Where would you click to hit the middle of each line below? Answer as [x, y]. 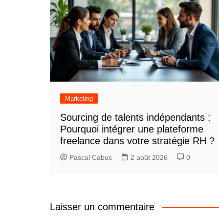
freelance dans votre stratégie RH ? [137, 141]
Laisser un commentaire [102, 207]
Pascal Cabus [91, 157]
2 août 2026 [149, 157]
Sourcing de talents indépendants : [135, 117]
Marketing [79, 99]
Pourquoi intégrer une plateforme [132, 129]
